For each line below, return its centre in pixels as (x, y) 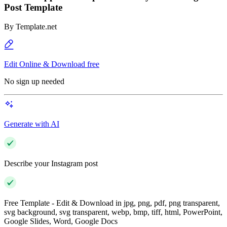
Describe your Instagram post (51, 164)
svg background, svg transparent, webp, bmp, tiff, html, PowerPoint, (113, 212)
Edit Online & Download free (52, 64)
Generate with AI (32, 124)
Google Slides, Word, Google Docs (61, 221)
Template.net (36, 27)
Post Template (33, 7)
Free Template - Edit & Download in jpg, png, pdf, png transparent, (112, 203)
